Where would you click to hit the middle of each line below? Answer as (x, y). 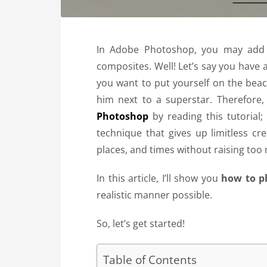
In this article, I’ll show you (159, 178)
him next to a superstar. (157, 100)
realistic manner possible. (154, 195)
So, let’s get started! (141, 223)
